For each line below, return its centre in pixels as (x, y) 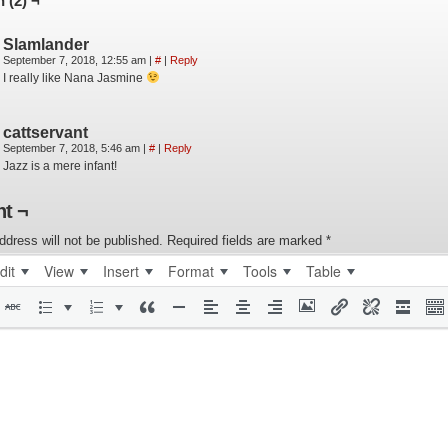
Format (191, 271)
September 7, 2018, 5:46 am (73, 148)
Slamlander (46, 44)
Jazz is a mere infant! (60, 166)
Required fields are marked (246, 240)
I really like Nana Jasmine (74, 78)
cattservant (45, 132)
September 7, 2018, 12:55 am (76, 60)
